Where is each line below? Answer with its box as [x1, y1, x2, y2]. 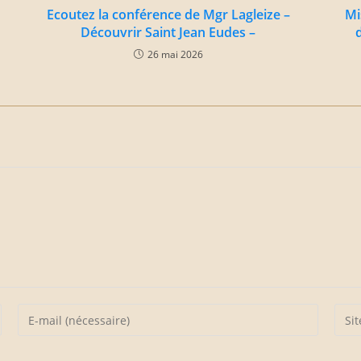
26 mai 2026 [147, 48, 203, 61]
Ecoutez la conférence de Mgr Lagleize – [46, 6, 290, 23]
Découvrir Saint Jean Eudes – [81, 23, 255, 41]
